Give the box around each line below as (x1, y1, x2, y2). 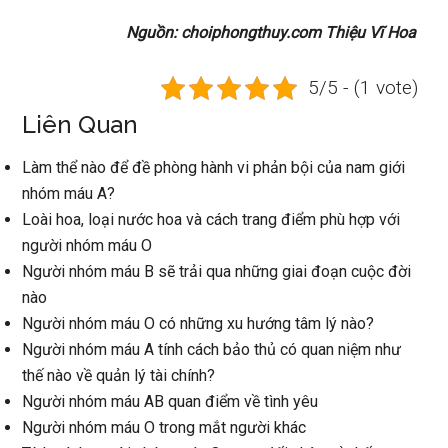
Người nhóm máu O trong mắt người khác (22, 418, 307, 437)
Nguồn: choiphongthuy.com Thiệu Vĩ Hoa (125, 23, 416, 42)
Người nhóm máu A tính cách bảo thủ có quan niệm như (22, 340, 402, 359)
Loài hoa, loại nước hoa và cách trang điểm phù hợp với (22, 210, 401, 229)
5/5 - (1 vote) (308, 76, 419, 99)
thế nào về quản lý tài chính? (22, 366, 216, 385)
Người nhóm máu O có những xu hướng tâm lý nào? (22, 314, 375, 333)
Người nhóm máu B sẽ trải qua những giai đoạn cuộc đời (22, 262, 412, 281)
